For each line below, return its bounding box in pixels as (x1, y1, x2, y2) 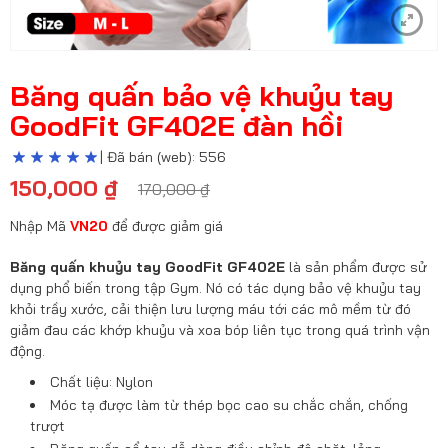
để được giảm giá (108, 217, 223, 235)
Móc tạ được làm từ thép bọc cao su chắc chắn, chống (50, 396, 408, 414)
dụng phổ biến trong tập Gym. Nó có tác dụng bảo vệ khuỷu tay (10, 279, 421, 297)
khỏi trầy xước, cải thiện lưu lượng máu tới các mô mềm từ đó (10, 300, 411, 318)
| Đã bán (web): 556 (100, 148, 226, 166)
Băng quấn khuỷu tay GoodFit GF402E (10, 258, 289, 276)
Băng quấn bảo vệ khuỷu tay (10, 78, 393, 113)
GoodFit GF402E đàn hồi (10, 108, 344, 143)
